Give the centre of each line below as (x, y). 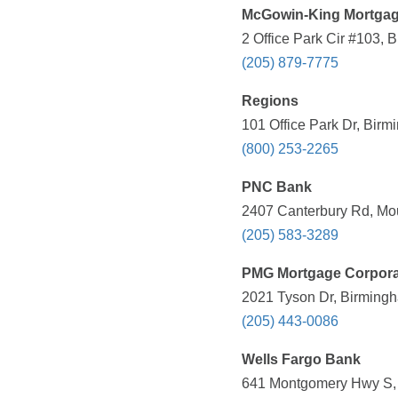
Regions (270, 101)
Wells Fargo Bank (301, 360)
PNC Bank (277, 187)
